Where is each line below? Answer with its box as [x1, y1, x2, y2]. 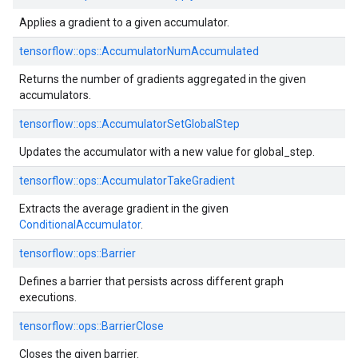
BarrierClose [101, 320, 164, 332]
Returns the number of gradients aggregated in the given [19, 73, 306, 86]
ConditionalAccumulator [19, 218, 141, 231]
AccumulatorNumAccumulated [101, 45, 259, 58]
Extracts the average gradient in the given [19, 202, 229, 215]
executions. [19, 291, 77, 304]
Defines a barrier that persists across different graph [19, 275, 284, 288]
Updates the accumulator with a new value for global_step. [19, 145, 315, 158]
